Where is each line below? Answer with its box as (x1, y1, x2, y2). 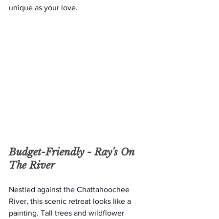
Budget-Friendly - (9, 146, 94, 158)
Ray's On (94, 146, 137, 158)
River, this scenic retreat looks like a (9, 197, 133, 206)
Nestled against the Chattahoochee (9, 185, 131, 194)
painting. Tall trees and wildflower (9, 209, 126, 218)
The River (9, 159, 55, 172)
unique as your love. (9, 3, 78, 12)
